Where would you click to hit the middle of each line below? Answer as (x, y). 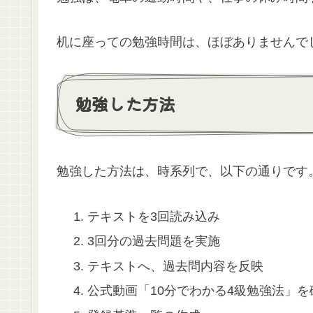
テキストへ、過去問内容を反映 (175, 266)
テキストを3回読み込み (153, 216)
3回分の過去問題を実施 (153, 241)
